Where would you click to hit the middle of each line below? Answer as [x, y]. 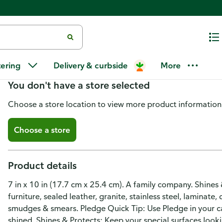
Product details [42, 165]
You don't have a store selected [79, 85]
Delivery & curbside [91, 65]
